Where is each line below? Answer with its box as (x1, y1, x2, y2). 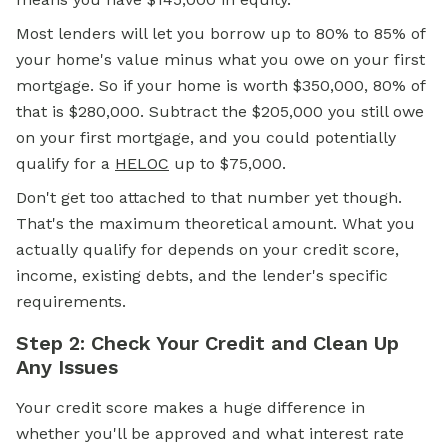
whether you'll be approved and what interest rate (16, 424, 404, 443)
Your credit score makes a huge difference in (16, 398, 365, 417)
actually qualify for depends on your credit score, (16, 240, 399, 259)
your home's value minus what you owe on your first (16, 50, 425, 69)
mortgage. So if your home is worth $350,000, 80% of (16, 76, 425, 95)
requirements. (16, 292, 126, 311)
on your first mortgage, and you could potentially (16, 128, 396, 147)
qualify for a (16, 154, 115, 173)
